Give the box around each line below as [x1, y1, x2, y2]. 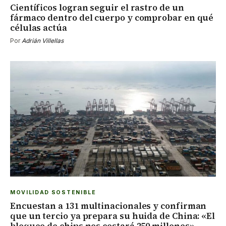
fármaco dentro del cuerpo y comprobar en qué [10, 11, 214, 24]
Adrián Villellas [22, 36, 64, 44]
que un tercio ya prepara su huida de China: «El [10, 210, 215, 222]
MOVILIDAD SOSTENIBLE [10, 189, 96, 196]
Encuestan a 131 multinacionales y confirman [10, 200, 207, 212]
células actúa [10, 21, 67, 34]
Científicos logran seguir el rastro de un [10, 1, 184, 14]
